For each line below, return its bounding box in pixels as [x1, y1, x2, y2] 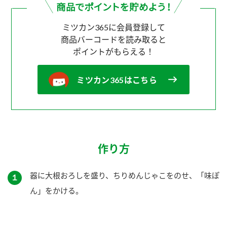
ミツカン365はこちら [77, 74, 157, 85]
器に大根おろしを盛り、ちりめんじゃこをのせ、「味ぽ [30, 170, 219, 180]
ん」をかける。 [30, 185, 83, 195]
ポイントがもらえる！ [73, 46, 154, 56]
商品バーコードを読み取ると [61, 34, 166, 44]
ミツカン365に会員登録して [62, 22, 165, 32]
